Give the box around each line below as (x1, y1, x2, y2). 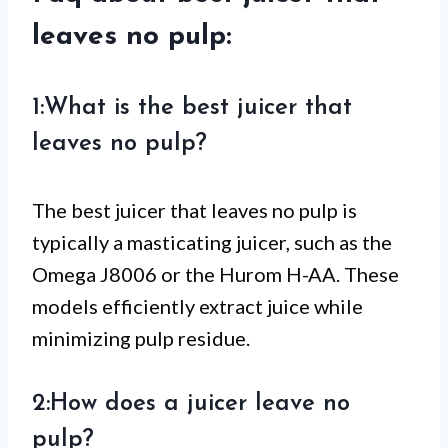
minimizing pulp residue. (32, 326, 250, 351)
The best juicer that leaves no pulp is (32, 198, 357, 223)
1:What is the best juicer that (32, 96, 352, 121)
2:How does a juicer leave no (32, 392, 350, 417)
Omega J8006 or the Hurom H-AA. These (32, 262, 399, 287)
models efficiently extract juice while (32, 294, 363, 319)
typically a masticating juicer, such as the (32, 230, 392, 255)
